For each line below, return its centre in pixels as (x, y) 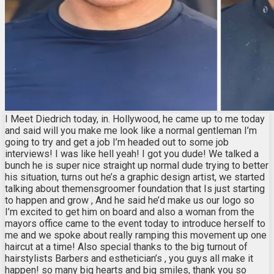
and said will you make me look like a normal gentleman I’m (131, 130)
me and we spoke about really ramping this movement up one (136, 235)
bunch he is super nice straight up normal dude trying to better (137, 165)
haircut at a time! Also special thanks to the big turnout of (126, 246)
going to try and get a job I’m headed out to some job (117, 142)
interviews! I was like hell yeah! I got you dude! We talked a (132, 154)
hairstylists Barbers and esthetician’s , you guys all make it (129, 258)
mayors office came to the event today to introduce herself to (135, 223)
